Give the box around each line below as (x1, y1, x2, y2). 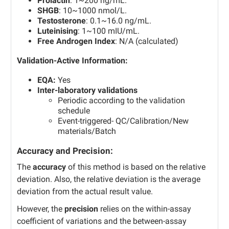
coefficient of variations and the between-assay (17, 216, 187, 226)
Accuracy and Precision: (17, 146, 113, 156)
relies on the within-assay (98, 204, 191, 214)
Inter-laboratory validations (37, 85, 138, 95)
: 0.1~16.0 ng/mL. (86, 16, 151, 26)
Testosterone (37, 16, 86, 26)
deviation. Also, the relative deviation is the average (17, 174, 200, 184)
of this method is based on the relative (66, 162, 205, 172)
